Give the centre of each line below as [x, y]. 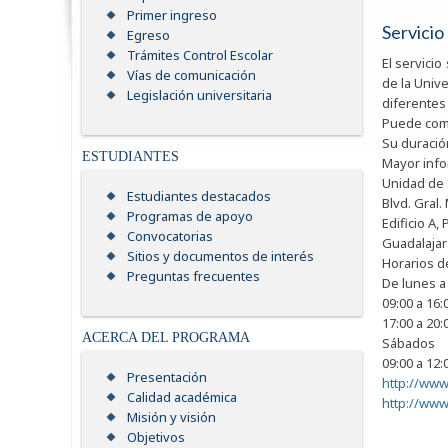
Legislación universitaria [199, 95]
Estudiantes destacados [199, 196]
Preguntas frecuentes [193, 276]
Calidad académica [182, 397]
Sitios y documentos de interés [220, 256]
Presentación [167, 377]
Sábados [408, 343]
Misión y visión [171, 417]
